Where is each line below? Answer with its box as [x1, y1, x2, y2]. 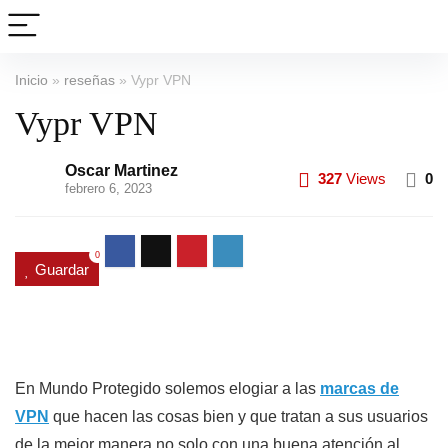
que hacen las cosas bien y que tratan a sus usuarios [49, 407, 428, 425]
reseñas [64, 72, 115, 88]
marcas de [320, 379, 399, 397]
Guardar [35, 260, 89, 278]
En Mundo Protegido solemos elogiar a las [15, 379, 320, 397]
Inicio [15, 72, 48, 88]
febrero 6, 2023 [65, 181, 152, 196]
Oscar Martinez [65, 162, 178, 179]
